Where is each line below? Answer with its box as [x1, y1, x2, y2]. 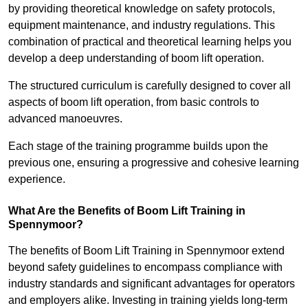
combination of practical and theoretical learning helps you [8, 36, 291, 48]
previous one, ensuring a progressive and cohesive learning [8, 157, 299, 169]
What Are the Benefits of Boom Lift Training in [8, 205, 245, 217]
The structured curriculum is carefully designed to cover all [8, 80, 291, 92]
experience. [8, 173, 65, 186]
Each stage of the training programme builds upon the [8, 140, 268, 153]
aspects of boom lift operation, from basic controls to [8, 96, 259, 109]
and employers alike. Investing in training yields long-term [8, 294, 287, 307]
